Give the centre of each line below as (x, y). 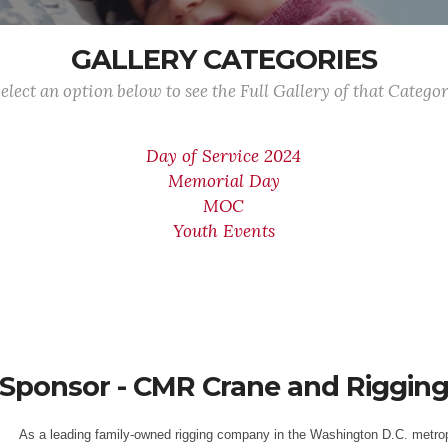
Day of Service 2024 (224, 156)
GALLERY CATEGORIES (224, 59)
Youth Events (223, 231)
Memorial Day (223, 181)
